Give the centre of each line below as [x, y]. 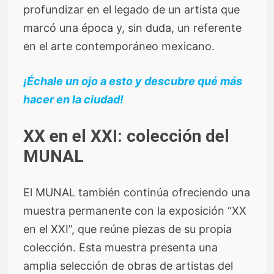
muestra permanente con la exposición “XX [135, 210]
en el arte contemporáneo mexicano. [119, 46]
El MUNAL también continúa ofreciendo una [137, 192]
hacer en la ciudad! [74, 99]
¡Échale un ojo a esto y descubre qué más [133, 81]
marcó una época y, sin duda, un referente [133, 28]
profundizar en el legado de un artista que [132, 9]
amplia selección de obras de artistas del [128, 265]
